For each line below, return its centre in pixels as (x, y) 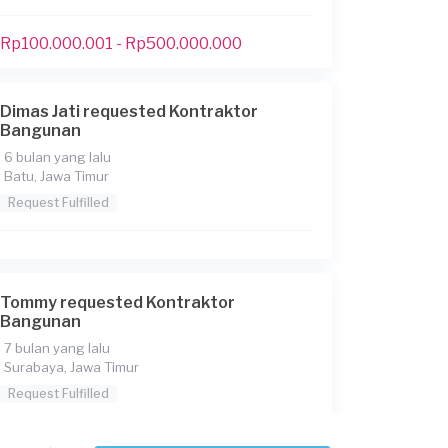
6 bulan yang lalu (57, 157)
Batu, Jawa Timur (56, 176)
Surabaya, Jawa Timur (71, 367)
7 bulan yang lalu (57, 348)
